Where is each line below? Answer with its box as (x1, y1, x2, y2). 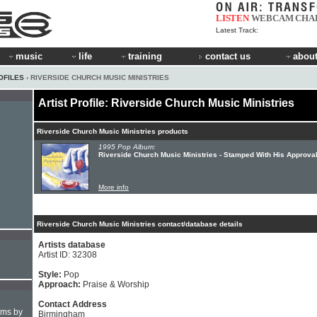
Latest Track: (216, 26, 258, 34)
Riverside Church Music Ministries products (37, 127, 188, 135)
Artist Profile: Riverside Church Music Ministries (38, 97, 294, 109)
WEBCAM (250, 13, 294, 23)
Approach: (38, 279, 83, 289)
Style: (38, 270, 64, 279)
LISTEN (216, 13, 249, 23)
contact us (205, 51, 250, 62)
